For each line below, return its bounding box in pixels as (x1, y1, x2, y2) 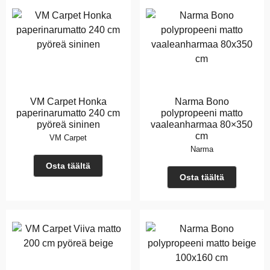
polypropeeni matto (160, 108, 243, 119)
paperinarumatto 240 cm (16, 108, 121, 119)
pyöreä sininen (36, 119, 100, 130)
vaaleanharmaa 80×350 (151, 119, 253, 130)
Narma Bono (174, 96, 229, 107)
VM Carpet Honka (30, 96, 107, 107)
